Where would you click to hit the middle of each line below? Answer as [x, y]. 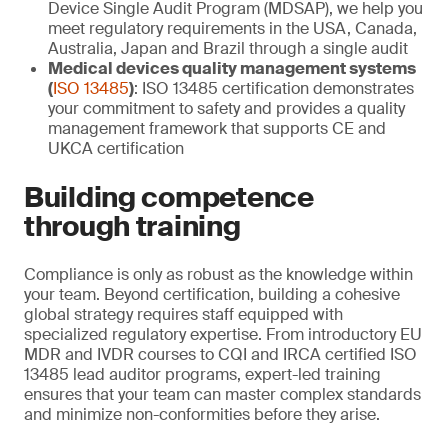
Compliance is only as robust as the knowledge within [218, 274]
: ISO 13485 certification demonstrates [274, 88]
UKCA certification [116, 148]
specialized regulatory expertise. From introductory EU [223, 334]
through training [132, 226]
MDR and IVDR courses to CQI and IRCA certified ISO [220, 354]
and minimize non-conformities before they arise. [202, 414]
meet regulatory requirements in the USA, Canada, [232, 28]
